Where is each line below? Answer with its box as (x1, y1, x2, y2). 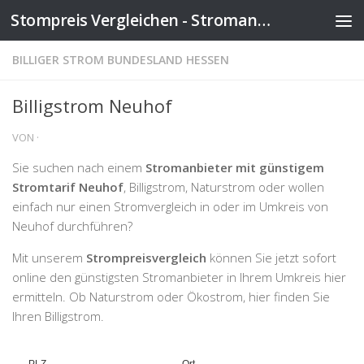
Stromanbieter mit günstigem (145, 159, 324, 175)
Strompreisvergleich (86, 249, 206, 266)
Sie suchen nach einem (12, 159, 145, 175)
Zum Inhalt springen (22, 15, 149, 33)
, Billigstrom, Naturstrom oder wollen (123, 179, 324, 195)
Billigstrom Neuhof (12, 93, 172, 118)
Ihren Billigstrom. (12, 308, 104, 324)
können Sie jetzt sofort (206, 249, 336, 266)
